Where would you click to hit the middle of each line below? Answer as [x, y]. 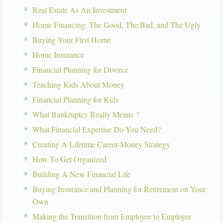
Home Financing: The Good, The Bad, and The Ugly [116, 25]
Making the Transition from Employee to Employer [112, 217]
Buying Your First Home [71, 40]
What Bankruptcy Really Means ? [86, 114]
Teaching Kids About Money [78, 85]
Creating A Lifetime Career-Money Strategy [101, 144]
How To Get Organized [69, 159]
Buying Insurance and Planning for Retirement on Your [119, 189]
